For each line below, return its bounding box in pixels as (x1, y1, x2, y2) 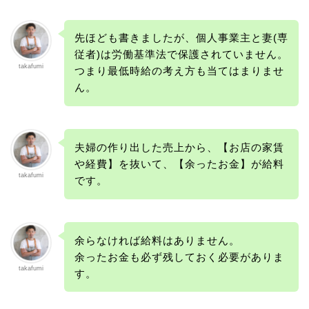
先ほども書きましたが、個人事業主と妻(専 (74, 32, 288, 44)
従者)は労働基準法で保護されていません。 (74, 48, 288, 61)
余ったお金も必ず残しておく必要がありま (74, 250, 284, 263)
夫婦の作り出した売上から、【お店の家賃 (74, 141, 284, 154)
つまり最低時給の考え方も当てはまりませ (74, 65, 284, 77)
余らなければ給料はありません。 (74, 234, 240, 246)
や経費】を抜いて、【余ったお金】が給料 (74, 158, 284, 170)
